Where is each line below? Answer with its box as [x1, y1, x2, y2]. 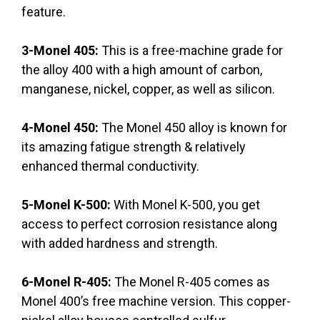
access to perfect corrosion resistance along [21, 216, 277, 232]
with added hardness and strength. [21, 236, 218, 251]
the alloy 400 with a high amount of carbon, [21, 62, 262, 78]
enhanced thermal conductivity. [21, 159, 199, 174]
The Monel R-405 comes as [114, 274, 270, 290]
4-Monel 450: [21, 120, 101, 136]
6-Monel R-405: [21, 274, 114, 290]
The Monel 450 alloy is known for [101, 120, 287, 136]
